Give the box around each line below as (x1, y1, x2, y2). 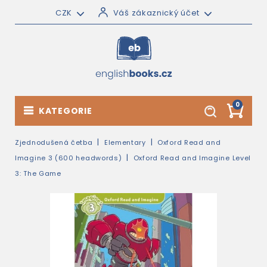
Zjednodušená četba (15, 138, 93, 147)
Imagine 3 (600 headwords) (15, 153, 122, 163)
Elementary (104, 138, 146, 147)
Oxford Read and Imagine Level (133, 153, 252, 163)
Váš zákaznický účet (113, 7, 200, 18)
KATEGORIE (39, 105, 92, 117)
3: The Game (15, 169, 61, 178)
